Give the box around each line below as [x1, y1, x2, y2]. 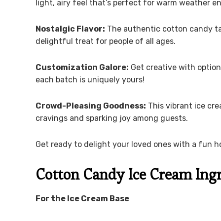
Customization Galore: [36, 63, 129, 73]
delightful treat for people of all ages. [36, 37, 176, 46]
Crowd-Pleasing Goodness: [36, 101, 146, 111]
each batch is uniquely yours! [36, 75, 145, 85]
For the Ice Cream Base [36, 194, 129, 204]
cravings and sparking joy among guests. [36, 113, 188, 123]
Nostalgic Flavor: [36, 24, 105, 34]
